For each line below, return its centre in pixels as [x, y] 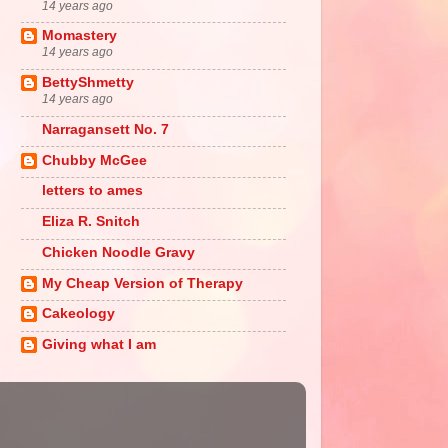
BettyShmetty [88, 83]
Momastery [79, 36]
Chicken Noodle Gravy [118, 252]
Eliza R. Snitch [91, 222]
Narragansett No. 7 [105, 129]
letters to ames [92, 191]
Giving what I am [99, 345]
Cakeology [78, 314]
